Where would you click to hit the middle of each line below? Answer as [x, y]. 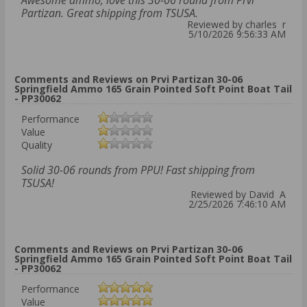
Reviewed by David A [238, 195]
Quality [37, 145]
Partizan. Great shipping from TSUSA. [110, 13]
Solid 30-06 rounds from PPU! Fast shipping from [138, 170]
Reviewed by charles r [236, 25]
